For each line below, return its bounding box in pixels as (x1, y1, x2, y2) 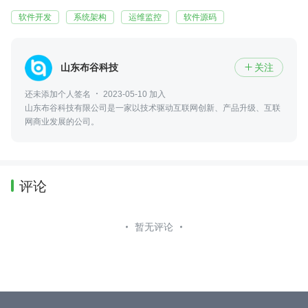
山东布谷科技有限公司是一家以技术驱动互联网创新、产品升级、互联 (25, 102, 280, 113)
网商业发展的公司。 (25, 116, 99, 126)
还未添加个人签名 (25, 89, 91, 99)
